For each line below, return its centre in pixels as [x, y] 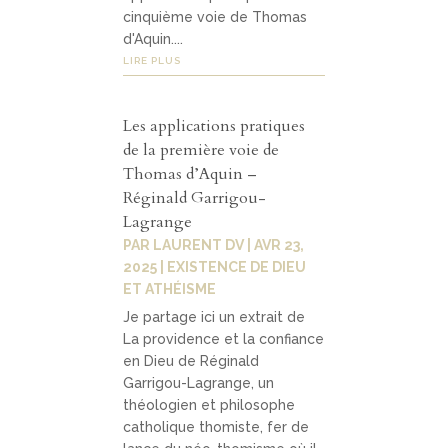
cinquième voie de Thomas [215, 17]
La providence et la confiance [224, 338]
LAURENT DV [199, 244]
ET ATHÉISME [170, 288]
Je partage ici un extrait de [214, 316]
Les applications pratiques [214, 125]
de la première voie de [201, 149]
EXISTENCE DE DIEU [237, 266]
